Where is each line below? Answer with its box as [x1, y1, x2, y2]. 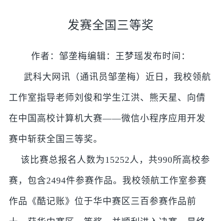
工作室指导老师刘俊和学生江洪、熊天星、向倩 [8, 93, 206, 103]
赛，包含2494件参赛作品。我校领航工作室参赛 [8, 176, 207, 186]
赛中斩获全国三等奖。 [8, 134, 103, 145]
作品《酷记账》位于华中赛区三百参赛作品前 [8, 196, 196, 207]
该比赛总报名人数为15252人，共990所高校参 [8, 155, 210, 165]
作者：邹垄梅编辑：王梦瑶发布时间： [31, 51, 190, 62]
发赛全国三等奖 [67, 19, 154, 32]
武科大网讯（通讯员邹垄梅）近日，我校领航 [8, 72, 211, 82]
